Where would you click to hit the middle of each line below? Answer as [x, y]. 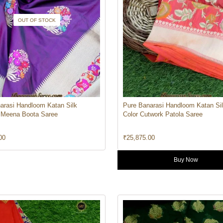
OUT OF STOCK [37, 20]
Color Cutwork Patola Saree [163, 114]
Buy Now [186, 160]
